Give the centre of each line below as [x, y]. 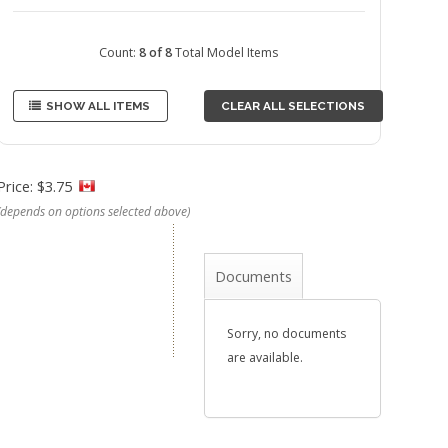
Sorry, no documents [286, 334]
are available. [264, 358]
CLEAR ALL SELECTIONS [293, 105]
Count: [119, 53]
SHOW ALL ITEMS [98, 105]
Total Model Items [225, 53]
